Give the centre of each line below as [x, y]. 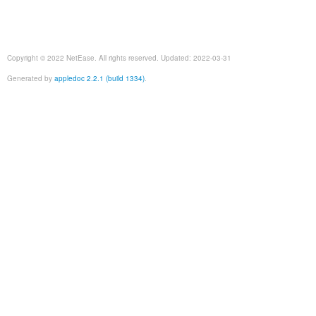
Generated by [31, 78]
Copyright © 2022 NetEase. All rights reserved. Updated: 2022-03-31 [119, 57]
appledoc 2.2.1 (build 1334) [99, 78]
